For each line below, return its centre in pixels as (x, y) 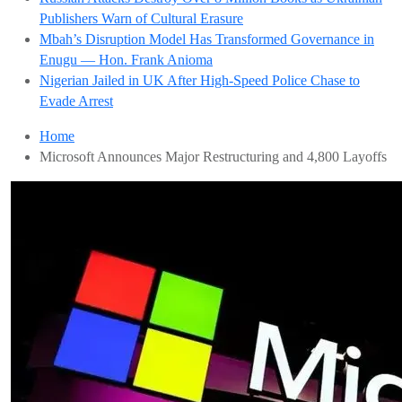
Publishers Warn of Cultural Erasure (141, 18)
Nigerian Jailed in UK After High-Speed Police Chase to (200, 80)
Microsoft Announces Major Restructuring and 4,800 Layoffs (213, 157)
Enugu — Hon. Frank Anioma (126, 60)
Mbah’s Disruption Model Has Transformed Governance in (207, 39)
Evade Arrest (76, 101)
